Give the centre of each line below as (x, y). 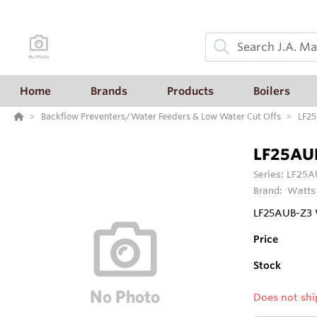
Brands (109, 91)
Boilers (272, 91)
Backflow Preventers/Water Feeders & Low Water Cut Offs (161, 116)
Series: (270, 174)
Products (190, 91)
